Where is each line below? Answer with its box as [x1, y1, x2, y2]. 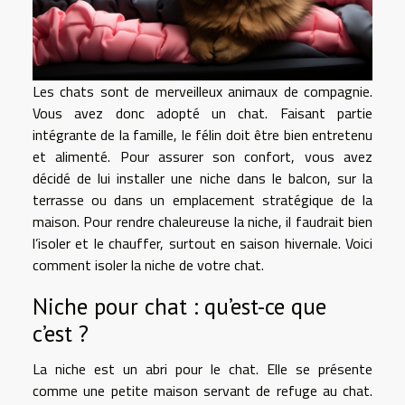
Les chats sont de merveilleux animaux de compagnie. [33, 80, 372, 102]
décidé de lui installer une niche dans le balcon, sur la [33, 167, 372, 189]
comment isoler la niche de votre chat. [33, 254, 268, 276]
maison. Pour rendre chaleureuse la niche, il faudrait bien [33, 211, 372, 232]
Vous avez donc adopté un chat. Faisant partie [33, 102, 372, 124]
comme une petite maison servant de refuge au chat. [33, 379, 372, 401]
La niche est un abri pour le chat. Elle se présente [33, 357, 372, 380]
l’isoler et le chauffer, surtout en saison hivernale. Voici [33, 232, 372, 254]
